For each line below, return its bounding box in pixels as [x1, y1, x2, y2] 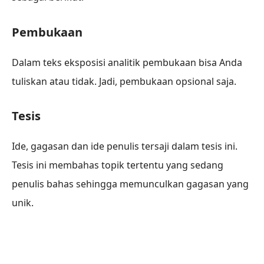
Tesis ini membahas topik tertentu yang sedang [12, 159, 223, 172]
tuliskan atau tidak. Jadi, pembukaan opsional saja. [12, 74, 236, 88]
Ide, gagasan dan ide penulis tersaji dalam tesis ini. [12, 140, 237, 153]
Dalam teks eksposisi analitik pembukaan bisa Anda [12, 55, 242, 69]
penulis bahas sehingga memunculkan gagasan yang [12, 177, 249, 191]
